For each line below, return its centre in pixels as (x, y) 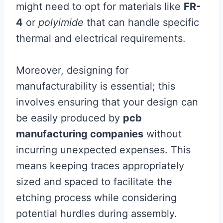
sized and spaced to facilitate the (94, 182)
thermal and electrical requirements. (101, 38)
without (163, 134)
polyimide (61, 22)
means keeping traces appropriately (100, 166)
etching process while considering (96, 198)
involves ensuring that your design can (107, 102)
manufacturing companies (80, 134)
